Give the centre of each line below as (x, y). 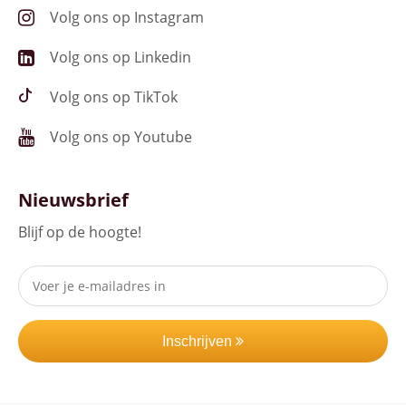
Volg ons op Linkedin (121, 57)
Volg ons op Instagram (127, 17)
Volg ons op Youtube (121, 137)
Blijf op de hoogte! (80, 232)
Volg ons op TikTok (114, 97)
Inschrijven (199, 341)
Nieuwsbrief (73, 200)
